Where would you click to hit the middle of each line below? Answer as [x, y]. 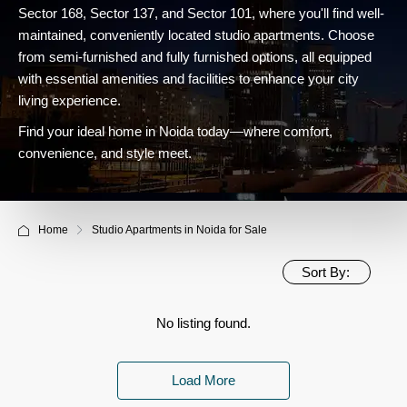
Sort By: [326, 272]
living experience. [69, 100]
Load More [203, 380]
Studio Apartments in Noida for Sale [179, 230]
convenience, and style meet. [105, 153]
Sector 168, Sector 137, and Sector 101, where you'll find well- [201, 13]
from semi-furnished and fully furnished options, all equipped [195, 57]
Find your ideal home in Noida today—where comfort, [175, 131]
